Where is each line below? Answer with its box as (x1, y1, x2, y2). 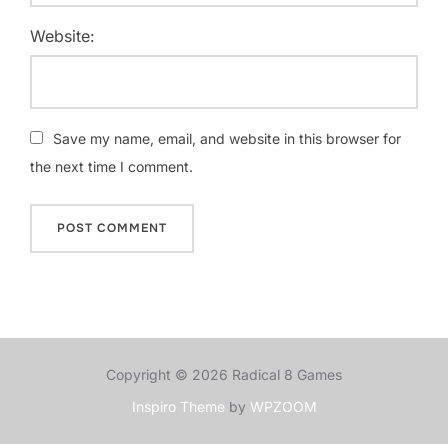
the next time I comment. (30, 157, 193, 175)
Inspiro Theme (131, 397, 225, 415)
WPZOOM (249, 397, 317, 415)
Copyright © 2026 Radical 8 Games (106, 365, 342, 383)
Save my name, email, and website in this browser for (53, 129, 401, 147)
